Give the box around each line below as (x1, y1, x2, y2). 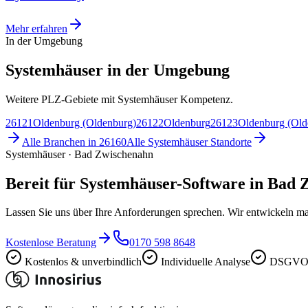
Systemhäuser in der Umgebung (5, 60, 230, 79)
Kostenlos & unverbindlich (25, 256, 142, 268)
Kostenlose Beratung (5, 236, 96, 249)
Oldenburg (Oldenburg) (33, 116, 136, 129)
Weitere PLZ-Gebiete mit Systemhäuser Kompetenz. (5, 93, 233, 105)
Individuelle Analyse (161, 256, 250, 268)
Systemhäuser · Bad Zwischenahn (5, 148, 153, 160)
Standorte (208, 135, 252, 148)
